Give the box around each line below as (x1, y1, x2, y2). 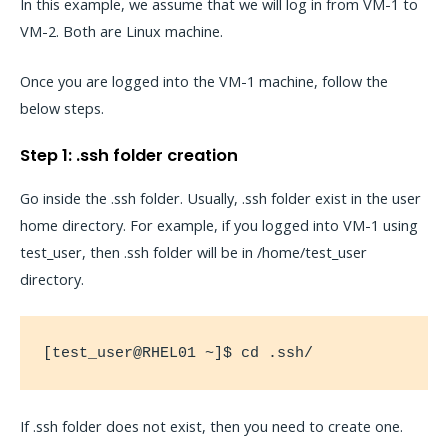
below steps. (20, 98, 104, 119)
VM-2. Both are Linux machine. (20, 20, 223, 41)
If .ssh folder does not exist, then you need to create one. (20, 415, 403, 436)
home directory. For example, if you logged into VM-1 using (20, 214, 418, 235)
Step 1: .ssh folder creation (20, 143, 238, 167)
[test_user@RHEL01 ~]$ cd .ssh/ (43, 344, 314, 361)
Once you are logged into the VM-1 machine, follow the (20, 71, 388, 92)
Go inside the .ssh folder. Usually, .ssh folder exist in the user (20, 187, 421, 208)
